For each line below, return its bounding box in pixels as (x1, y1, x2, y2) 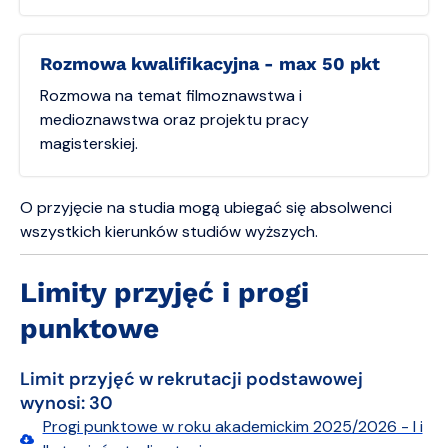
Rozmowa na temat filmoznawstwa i (40, 85, 302, 106)
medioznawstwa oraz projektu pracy (40, 109, 309, 130)
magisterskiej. (40, 133, 138, 154)
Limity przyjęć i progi (20, 276, 309, 309)
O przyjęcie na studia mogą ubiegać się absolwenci (20, 197, 392, 218)
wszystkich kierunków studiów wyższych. (20, 221, 318, 242)
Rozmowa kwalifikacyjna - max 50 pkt (52, 53, 380, 74)
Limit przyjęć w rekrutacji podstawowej (20, 367, 363, 391)
